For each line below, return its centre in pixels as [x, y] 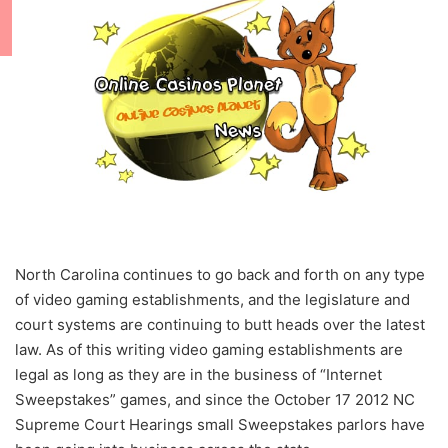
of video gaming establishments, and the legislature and [212, 300]
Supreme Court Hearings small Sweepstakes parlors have [220, 425]
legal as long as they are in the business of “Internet [198, 375]
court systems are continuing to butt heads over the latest [220, 325]
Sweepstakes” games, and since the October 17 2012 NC [215, 400]
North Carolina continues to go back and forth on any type [220, 275]
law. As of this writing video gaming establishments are [209, 350]
